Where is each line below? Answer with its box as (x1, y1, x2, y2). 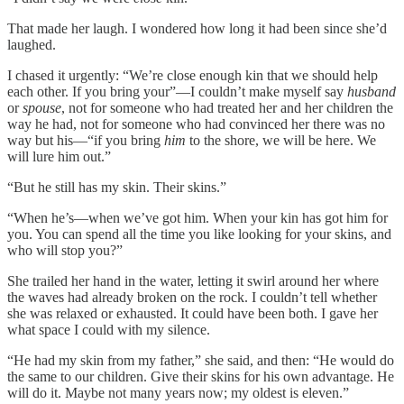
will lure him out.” (7, 148, 111, 164)
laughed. (7, 36, 56, 52)
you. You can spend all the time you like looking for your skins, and (7, 225, 391, 242)
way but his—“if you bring (7, 132, 164, 148)
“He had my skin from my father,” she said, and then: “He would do (7, 352, 394, 368)
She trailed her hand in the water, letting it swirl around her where (7, 272, 379, 289)
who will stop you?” (7, 242, 123, 258)
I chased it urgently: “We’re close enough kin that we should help (7, 67, 378, 83)
